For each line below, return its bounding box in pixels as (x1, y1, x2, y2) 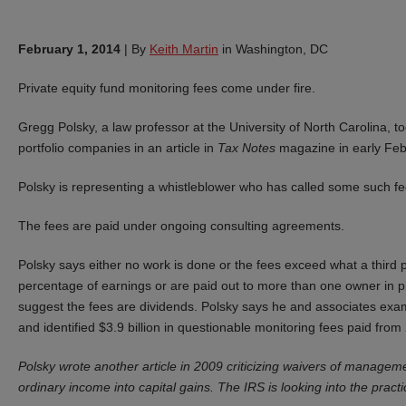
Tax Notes (217, 140, 275, 155)
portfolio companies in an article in (18, 140, 217, 155)
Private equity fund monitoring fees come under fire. (18, 80, 315, 95)
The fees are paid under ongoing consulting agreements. (18, 217, 344, 233)
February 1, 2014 (18, 41, 121, 56)
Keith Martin (150, 41, 218, 56)
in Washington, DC (218, 41, 328, 56)
